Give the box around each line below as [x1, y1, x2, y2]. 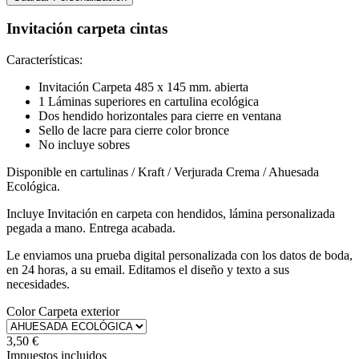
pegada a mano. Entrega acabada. [6, 221, 175, 236]
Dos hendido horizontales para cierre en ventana [38, 109, 281, 123]
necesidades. [6, 277, 70, 292]
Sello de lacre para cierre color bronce [38, 123, 229, 138]
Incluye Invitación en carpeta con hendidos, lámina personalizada [6, 207, 335, 221]
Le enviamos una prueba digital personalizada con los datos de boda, [6, 248, 353, 263]
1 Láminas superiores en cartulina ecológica [38, 95, 259, 109]
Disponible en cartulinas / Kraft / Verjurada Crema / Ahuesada [6, 165, 319, 179]
